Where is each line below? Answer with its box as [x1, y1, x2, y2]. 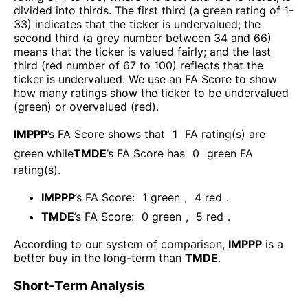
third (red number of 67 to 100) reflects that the [14, 58, 263, 72]
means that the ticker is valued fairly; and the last [14, 44, 271, 58]
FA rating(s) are [185, 126, 265, 141]
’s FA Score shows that [47, 126, 165, 141]
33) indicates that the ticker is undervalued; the [14, 16, 261, 31]
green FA [207, 146, 253, 160]
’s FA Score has [107, 146, 185, 160]
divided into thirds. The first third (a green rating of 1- [14, 3, 294, 17]
